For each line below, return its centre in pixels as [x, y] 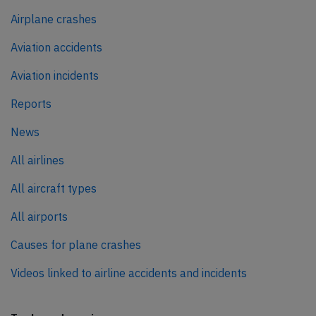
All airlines [37, 160]
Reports [31, 104]
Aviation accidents [56, 48]
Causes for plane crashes [76, 245]
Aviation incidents [55, 76]
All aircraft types [54, 189]
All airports [39, 217]
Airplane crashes [54, 19]
